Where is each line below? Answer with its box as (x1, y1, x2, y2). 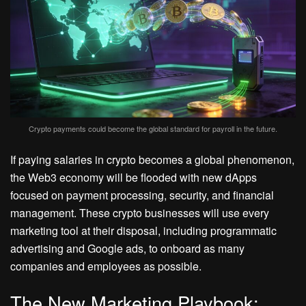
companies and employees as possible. (10, 258, 201, 274)
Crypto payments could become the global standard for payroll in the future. (29, 122, 277, 134)
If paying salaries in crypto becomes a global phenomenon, (10, 151, 294, 167)
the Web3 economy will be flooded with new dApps (10, 169, 257, 185)
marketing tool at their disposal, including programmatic (10, 222, 277, 238)
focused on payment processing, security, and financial (10, 186, 274, 203)
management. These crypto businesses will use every (10, 204, 269, 221)
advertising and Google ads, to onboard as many (10, 240, 245, 256)
